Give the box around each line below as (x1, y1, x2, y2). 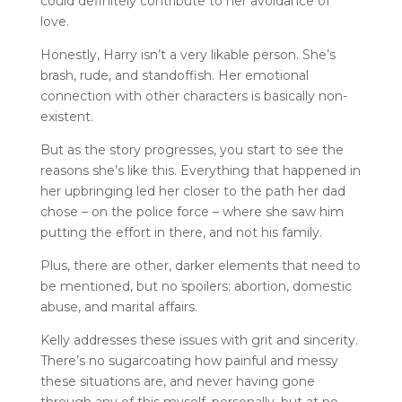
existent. (39, 109, 93, 125)
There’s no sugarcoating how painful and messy (39, 353, 338, 369)
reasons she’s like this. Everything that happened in (39, 162, 361, 179)
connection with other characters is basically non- (39, 88, 347, 104)
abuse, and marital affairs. (39, 299, 201, 315)
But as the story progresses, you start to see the (39, 142, 344, 158)
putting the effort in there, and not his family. (39, 224, 322, 240)
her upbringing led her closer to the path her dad (39, 183, 345, 199)
